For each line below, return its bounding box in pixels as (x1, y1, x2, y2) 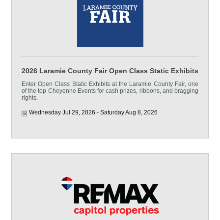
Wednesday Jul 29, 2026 (29, 109, 95, 116)
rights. (22, 94, 38, 101)
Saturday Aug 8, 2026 (100, 109, 158, 116)
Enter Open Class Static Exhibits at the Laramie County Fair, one (22, 81, 198, 87)
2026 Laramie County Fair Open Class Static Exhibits (22, 67, 198, 75)
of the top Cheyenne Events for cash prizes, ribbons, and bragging (22, 87, 198, 94)
